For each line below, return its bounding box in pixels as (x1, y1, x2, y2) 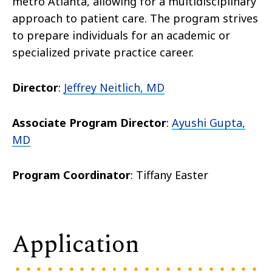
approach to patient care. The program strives (12, 11, 258, 26)
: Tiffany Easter (131, 168, 208, 183)
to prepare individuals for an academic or (12, 28, 230, 43)
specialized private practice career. (12, 45, 194, 60)
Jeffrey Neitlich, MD (64, 80, 165, 95)
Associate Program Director (12, 115, 166, 131)
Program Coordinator (12, 168, 131, 183)
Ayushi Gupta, (172, 115, 245, 131)
